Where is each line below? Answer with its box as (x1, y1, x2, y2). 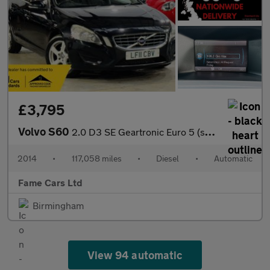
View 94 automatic (87, 248, 183, 262)
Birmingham (33, 199, 84, 212)
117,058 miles (71, 153, 122, 164)
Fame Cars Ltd (18, 177, 83, 189)
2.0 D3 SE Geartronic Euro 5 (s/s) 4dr (72, 126, 205, 138)
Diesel (156, 153, 180, 164)
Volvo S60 (18, 125, 72, 139)
